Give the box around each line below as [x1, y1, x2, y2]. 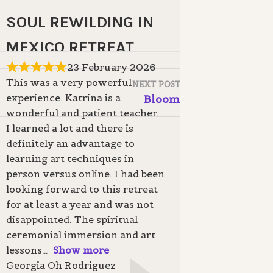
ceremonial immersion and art [5, 228, 155, 241]
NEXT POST [132, 79, 180, 90]
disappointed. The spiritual [5, 213, 138, 225]
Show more [52, 243, 109, 256]
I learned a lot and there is [5, 121, 133, 134]
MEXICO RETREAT [5, 37, 134, 57]
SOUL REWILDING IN [5, 12, 154, 32]
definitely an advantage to [5, 136, 135, 149]
